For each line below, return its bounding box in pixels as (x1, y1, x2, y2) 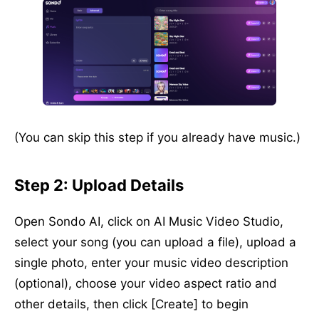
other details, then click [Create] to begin (14, 297, 249, 312)
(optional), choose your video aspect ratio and (14, 276, 277, 291)
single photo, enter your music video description (14, 256, 288, 271)
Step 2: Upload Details (14, 176, 184, 195)
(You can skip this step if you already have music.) (14, 130, 300, 145)
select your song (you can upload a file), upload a (14, 235, 296, 250)
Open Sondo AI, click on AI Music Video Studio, (14, 214, 283, 229)
